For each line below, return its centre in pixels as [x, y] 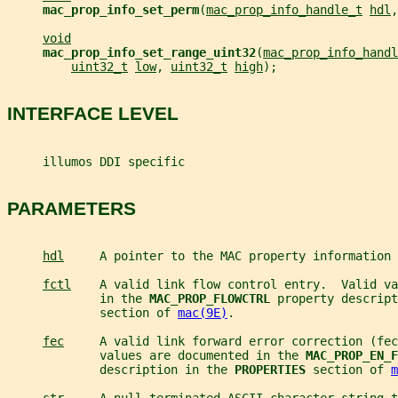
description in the [121, 370]
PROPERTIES [274, 370]
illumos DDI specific [96, 161]
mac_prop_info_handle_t [284, 9]
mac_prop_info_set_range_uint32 [149, 52]
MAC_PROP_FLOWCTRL [213, 299]
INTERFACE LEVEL [93, 114]
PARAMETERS [72, 208]
